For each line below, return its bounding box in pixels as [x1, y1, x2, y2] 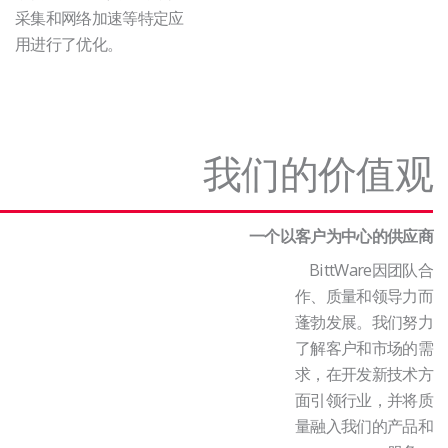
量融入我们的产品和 [294, 413, 433, 437]
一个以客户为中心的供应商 [248, 226, 433, 245]
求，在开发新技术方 [294, 361, 433, 385]
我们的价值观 [202, 145, 433, 199]
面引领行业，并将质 [294, 387, 433, 411]
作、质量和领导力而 [294, 283, 433, 307]
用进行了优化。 [15, 31, 123, 55]
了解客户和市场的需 [294, 335, 433, 359]
